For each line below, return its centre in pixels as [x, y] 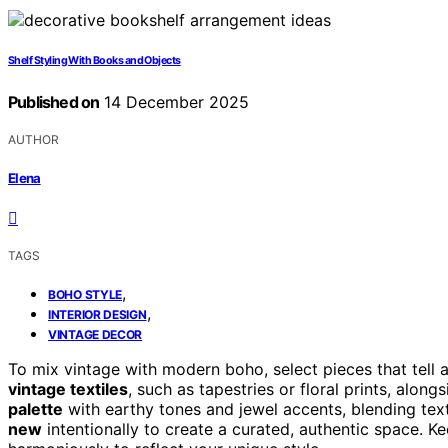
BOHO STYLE [85, 294]
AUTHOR [33, 140]
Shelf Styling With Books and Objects [94, 61]
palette [35, 408]
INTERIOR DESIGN [97, 314]
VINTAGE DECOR [95, 334]
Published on [54, 102]
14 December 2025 [174, 102]
